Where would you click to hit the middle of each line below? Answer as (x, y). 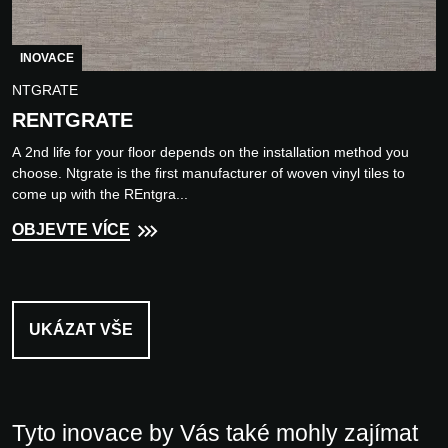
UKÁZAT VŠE (81, 330)
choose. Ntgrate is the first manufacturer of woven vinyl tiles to (208, 173)
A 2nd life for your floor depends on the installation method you (210, 152)
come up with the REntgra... (100, 194)
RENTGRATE (72, 120)
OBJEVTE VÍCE (71, 230)
